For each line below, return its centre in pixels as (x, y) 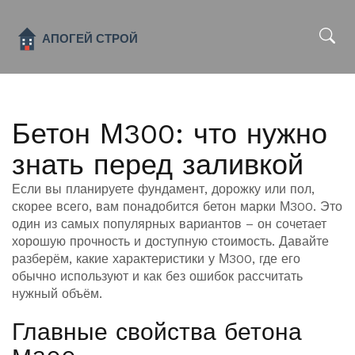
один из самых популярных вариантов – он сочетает (169, 224)
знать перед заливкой (158, 165)
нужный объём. (57, 294)
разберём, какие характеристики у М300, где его (156, 259)
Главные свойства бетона (157, 332)
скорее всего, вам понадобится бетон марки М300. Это (177, 206)
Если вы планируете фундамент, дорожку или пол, (163, 189)
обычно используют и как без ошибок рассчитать (157, 276)
